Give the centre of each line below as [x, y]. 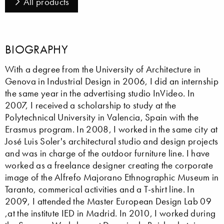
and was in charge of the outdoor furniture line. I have [107, 153]
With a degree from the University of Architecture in [103, 69]
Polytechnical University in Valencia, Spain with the [102, 117]
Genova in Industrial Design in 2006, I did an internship [112, 81]
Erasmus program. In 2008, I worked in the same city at [111, 129]
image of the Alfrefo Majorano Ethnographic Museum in [112, 177]
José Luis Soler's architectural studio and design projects [112, 141]
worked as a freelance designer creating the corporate [109, 165]
